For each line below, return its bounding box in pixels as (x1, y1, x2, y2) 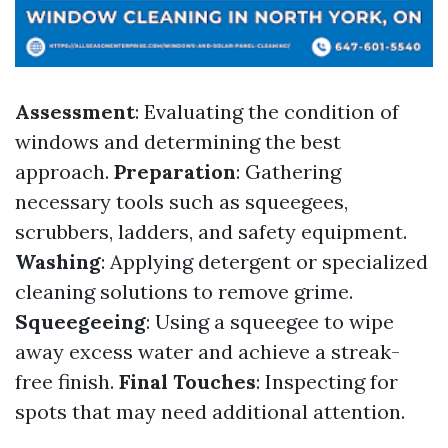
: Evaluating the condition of (135, 99, 399, 124)
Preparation (114, 159, 236, 184)
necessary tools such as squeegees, (15, 189, 348, 214)
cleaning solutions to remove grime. (15, 279, 353, 304)
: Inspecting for (256, 369, 398, 394)
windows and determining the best (15, 129, 341, 154)
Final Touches (119, 369, 256, 394)
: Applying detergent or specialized (101, 249, 428, 274)
